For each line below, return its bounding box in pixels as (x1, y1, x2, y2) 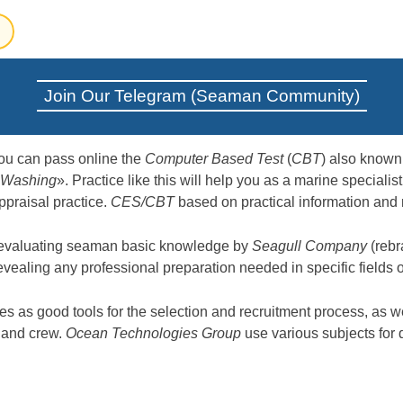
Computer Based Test (145, 151, 283, 167)
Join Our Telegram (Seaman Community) (43, 86, 360, 106)
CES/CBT (111, 194, 175, 210)
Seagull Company (252, 238, 367, 255)
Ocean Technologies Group (66, 326, 241, 342)
